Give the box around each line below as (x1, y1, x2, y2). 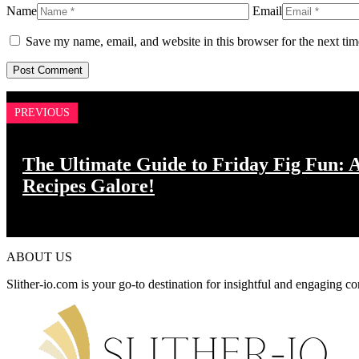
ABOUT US (6, 250, 72, 264)
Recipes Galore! (22, 175, 155, 197)
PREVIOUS (14, 107, 70, 119)
